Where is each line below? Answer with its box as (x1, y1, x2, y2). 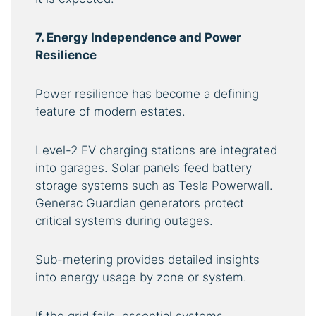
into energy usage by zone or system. (35, 270, 247, 285)
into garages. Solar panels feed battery (35, 161, 252, 176)
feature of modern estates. (35, 104, 186, 119)
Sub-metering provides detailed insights (35, 253, 260, 267)
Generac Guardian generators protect (35, 196, 244, 211)
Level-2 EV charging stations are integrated (35, 143, 277, 158)
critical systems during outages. (35, 214, 213, 229)
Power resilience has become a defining (35, 87, 259, 102)
